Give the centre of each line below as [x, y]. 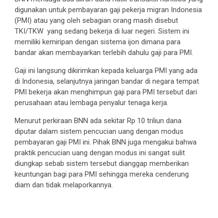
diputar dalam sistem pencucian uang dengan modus [100, 131]
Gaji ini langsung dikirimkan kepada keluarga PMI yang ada [106, 70]
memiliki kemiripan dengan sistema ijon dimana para [98, 42]
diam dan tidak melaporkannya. [64, 185]
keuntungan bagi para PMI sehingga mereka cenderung [102, 174]
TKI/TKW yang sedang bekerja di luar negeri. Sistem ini [102, 31]
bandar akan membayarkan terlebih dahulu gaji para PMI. [104, 52]
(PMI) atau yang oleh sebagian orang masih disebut [96, 20]
